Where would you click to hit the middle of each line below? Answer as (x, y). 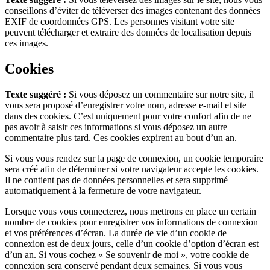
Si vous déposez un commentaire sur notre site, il (161, 95)
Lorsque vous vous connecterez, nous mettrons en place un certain (130, 212)
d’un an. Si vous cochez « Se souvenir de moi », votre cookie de (127, 255)
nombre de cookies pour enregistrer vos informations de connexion (131, 222)
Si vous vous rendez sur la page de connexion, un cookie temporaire (134, 159)
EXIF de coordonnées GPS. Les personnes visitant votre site (120, 22)
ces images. (27, 43)
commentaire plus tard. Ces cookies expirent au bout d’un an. (121, 138)
